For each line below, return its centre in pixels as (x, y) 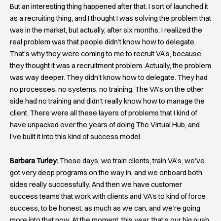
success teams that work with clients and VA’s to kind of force (108, 197)
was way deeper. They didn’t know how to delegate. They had (109, 77)
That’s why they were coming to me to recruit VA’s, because (106, 54)
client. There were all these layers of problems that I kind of (104, 113)
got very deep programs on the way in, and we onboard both (106, 173)
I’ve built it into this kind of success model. (76, 136)
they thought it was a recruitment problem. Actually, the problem (110, 65)
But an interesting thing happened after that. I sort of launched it (109, 6)
